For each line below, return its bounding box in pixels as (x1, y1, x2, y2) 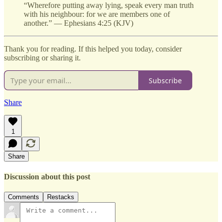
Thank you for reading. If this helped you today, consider (4, 45, 182, 54)
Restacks (47, 193, 74, 201)
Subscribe (149, 75, 182, 85)
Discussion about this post (4, 172, 90, 181)
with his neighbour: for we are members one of (24, 10, 170, 19)
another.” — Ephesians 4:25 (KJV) (24, 19, 133, 28)
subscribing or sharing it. (4, 54, 81, 62)
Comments (8, 193, 39, 201)
